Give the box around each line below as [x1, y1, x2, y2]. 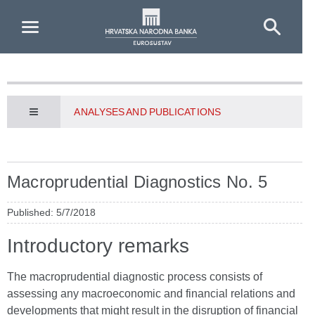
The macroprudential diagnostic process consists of [7, 271, 262, 283]
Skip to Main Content [5, 7, 109, 19]
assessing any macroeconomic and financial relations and [7, 288, 295, 300]
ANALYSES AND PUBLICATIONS [74, 106, 221, 117]
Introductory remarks [7, 235, 189, 257]
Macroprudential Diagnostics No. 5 [7, 172, 268, 191]
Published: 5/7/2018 [7, 207, 96, 218]
